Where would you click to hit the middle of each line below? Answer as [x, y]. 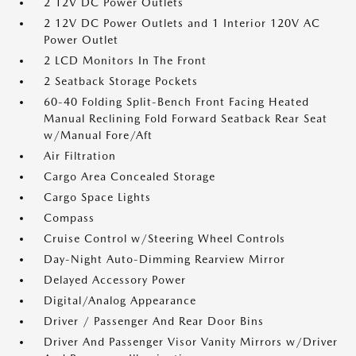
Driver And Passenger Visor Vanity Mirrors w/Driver [191, 342]
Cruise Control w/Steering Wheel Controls [164, 238]
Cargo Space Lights [97, 197]
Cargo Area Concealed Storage [130, 176]
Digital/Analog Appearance [120, 300]
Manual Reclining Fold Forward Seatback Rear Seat [186, 118]
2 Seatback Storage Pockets [121, 81]
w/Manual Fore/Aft [98, 135]
